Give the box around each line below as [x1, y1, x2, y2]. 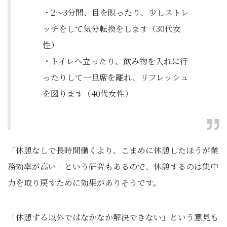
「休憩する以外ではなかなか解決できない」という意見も [8, 211, 218, 223]
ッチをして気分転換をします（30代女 [43, 23, 181, 35]
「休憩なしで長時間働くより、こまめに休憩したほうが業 [8, 144, 218, 157]
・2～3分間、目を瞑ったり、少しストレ [43, 7, 189, 19]
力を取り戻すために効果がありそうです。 [8, 177, 161, 189]
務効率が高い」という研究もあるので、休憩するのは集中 [8, 161, 218, 173]
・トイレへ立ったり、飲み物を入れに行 [43, 55, 188, 67]
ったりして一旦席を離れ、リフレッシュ [43, 71, 188, 84]
